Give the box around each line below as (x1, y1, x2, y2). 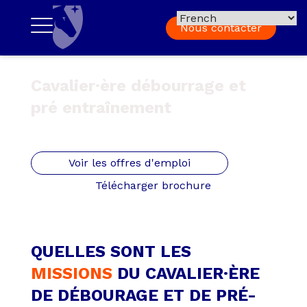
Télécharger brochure (95, 179, 212, 193)
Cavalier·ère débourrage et (30, 76, 246, 96)
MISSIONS (30, 264, 112, 284)
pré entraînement (30, 98, 171, 118)
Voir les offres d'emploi (68, 156, 191, 170)
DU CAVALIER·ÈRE (112, 264, 260, 284)
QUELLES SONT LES (30, 242, 191, 262)
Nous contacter (180, 21, 262, 34)
